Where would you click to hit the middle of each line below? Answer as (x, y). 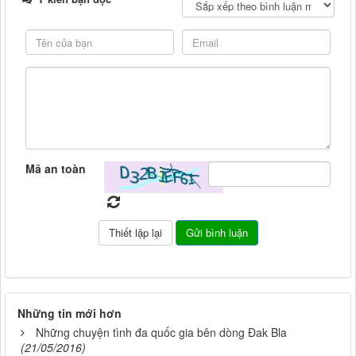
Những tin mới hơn (70, 313)
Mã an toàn (56, 169)
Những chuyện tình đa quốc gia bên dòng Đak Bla (161, 333)
